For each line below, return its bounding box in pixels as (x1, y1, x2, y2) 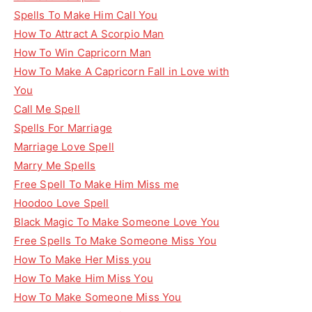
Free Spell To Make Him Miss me (13, 178, 179, 191)
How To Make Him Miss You (13, 272, 153, 285)
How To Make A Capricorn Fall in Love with (13, 65, 229, 78)
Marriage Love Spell (13, 140, 114, 153)
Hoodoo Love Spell (13, 196, 109, 210)
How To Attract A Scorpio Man (13, 27, 164, 40)
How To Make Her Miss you (13, 253, 151, 266)
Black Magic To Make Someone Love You (13, 215, 220, 228)
